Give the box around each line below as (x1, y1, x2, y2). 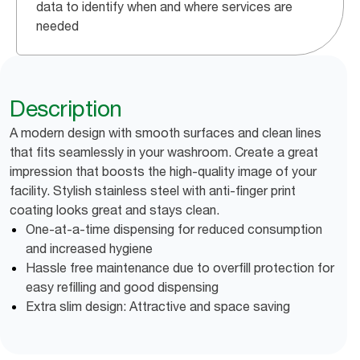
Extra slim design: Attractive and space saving (26, 298, 290, 314)
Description (10, 95, 122, 122)
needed (36, 18, 79, 34)
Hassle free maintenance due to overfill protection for (26, 260, 334, 276)
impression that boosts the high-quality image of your (10, 163, 317, 179)
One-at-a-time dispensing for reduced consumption (26, 221, 322, 237)
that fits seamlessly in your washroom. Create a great (10, 144, 318, 160)
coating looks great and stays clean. (10, 202, 219, 218)
